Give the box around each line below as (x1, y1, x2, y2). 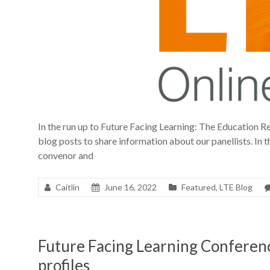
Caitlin (55, 182, 80, 192)
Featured (181, 182, 216, 192)
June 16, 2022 (104, 182, 157, 192)
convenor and (38, 149, 93, 161)
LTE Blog (219, 182, 253, 192)
